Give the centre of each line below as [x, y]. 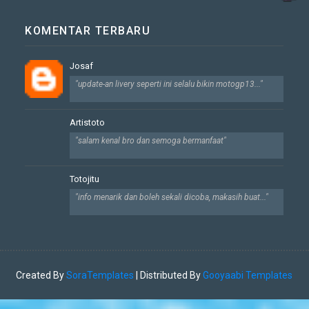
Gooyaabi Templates [248, 276]
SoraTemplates [100, 276]
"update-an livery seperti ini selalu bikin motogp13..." [169, 84]
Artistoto [88, 123]
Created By [41, 276]
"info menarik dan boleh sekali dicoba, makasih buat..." [172, 198]
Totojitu [85, 179]
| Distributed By [169, 276]
